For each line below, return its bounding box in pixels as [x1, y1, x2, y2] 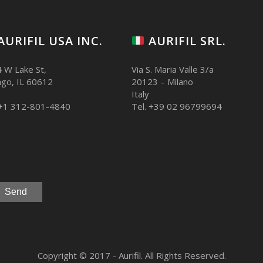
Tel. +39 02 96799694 [131, 100, 222, 112]
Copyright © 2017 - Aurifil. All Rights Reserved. [37, 249, 226, 262]
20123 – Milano [131, 75, 193, 87]
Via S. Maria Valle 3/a [131, 63, 214, 75]
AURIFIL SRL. [144, 33, 226, 49]
